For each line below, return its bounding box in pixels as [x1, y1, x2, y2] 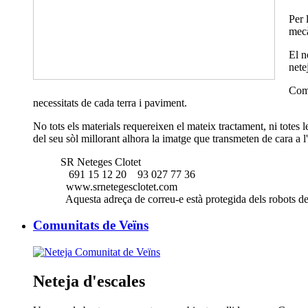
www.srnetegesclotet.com [60, 180, 177, 192]
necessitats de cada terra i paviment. [33, 96, 187, 109]
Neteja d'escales [33, 272, 145, 291]
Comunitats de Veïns [33, 218, 148, 233]
